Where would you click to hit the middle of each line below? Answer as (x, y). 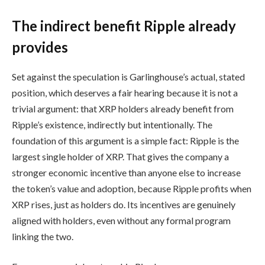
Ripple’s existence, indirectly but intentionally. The (112, 124)
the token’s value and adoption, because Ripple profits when (132, 188)
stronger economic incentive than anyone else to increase (126, 172)
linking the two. (43, 236)
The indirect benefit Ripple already (124, 25)
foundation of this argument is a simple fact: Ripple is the (125, 140)
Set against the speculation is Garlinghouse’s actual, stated (128, 76)
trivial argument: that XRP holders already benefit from (123, 108)
